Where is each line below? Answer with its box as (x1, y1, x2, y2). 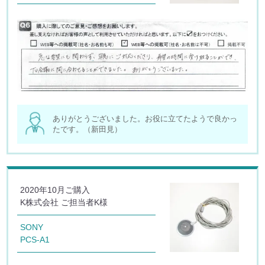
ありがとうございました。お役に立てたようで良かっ (53, 114, 238, 124)
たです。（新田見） (53, 125, 122, 134)
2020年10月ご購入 (20, 185, 91, 195)
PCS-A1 (20, 235, 50, 245)
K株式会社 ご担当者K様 (20, 198, 108, 208)
